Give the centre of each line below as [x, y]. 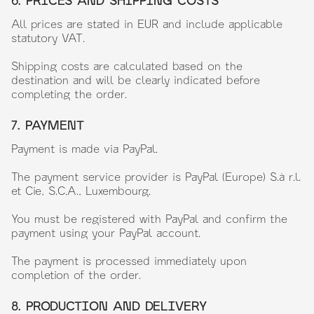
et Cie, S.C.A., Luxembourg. [81, 190]
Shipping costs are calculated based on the [127, 66]
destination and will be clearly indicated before [136, 80]
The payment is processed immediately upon [129, 260]
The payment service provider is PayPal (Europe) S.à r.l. [156, 176]
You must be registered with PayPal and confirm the [149, 218]
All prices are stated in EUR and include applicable [147, 23]
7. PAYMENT [48, 125]
